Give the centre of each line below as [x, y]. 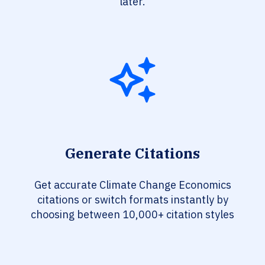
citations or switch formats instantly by [132, 200]
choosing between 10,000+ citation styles [132, 215]
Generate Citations [132, 153]
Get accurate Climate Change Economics [132, 185]
